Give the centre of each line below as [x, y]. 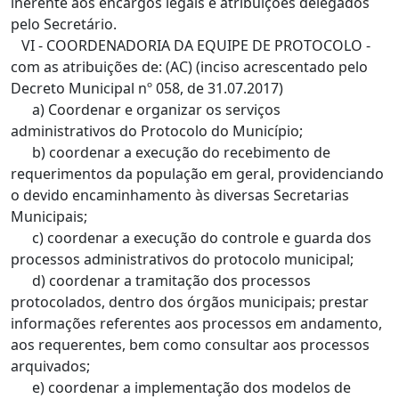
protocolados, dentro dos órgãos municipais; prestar [190, 302]
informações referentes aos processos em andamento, [196, 323]
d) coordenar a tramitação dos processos [161, 281]
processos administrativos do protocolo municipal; [182, 259]
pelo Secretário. [64, 24]
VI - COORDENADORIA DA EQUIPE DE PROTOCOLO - [191, 45]
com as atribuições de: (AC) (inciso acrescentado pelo [189, 67]
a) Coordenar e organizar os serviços [146, 110]
